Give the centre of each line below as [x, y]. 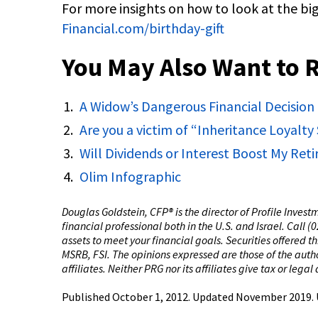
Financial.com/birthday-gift [143, 28]
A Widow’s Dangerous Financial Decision [197, 106]
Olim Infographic [130, 176]
